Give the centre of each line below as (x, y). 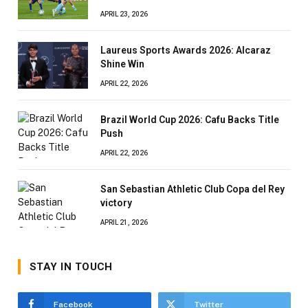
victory (116, 202)
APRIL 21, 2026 (124, 222)
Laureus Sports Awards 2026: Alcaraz (186, 50)
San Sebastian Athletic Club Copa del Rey (192, 189)
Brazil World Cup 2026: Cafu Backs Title (190, 119)
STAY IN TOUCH (71, 266)
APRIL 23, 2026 (124, 14)
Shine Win (122, 64)
